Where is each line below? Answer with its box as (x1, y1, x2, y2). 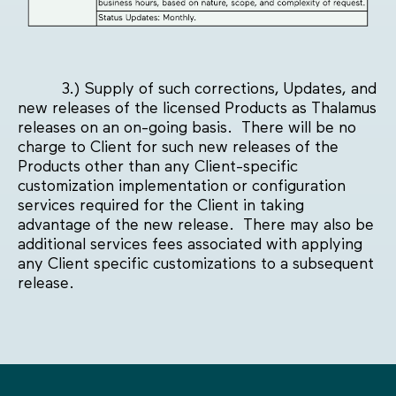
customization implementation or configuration (18, 179, 346, 195)
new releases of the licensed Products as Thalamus (18, 101, 377, 118)
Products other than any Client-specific (18, 159, 298, 176)
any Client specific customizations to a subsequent (18, 256, 374, 273)
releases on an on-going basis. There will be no (18, 120, 356, 137)
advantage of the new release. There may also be (18, 217, 374, 234)
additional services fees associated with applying (18, 237, 362, 254)
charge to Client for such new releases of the (18, 140, 339, 156)
